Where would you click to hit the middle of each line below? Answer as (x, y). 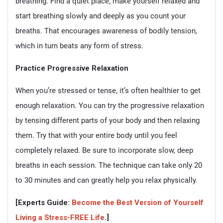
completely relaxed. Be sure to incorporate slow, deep (104, 151)
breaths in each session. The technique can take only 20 (109, 166)
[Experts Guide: (44, 203)
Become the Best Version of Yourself (138, 203)
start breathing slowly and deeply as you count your (101, 16)
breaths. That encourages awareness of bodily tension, (106, 31)
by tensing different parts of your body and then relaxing (108, 121)
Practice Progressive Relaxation (72, 68)
